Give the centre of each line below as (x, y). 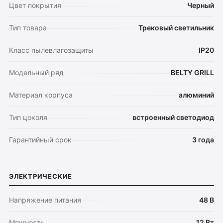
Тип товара (28, 28)
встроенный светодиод (173, 117)
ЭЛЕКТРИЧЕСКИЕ (41, 176)
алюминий (196, 95)
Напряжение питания (45, 200)
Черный (201, 5)
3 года (203, 140)
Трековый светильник (176, 28)
